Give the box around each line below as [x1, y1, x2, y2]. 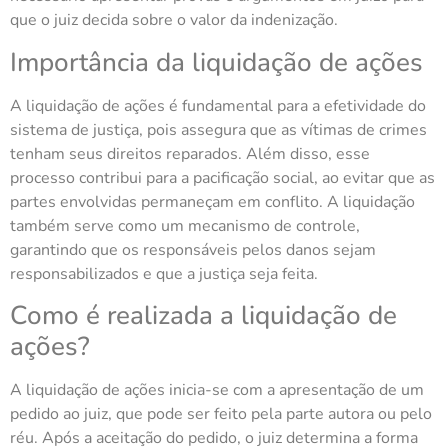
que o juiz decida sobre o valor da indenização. [10, 9, 338, 32]
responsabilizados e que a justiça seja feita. [10, 262, 318, 285]
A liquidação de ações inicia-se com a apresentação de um [10, 379, 424, 402]
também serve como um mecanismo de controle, [10, 214, 360, 237]
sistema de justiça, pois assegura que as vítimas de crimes [10, 118, 427, 141]
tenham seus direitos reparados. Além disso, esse [10, 142, 370, 165]
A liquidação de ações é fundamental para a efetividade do [10, 94, 426, 117]
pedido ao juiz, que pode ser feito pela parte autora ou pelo [10, 403, 432, 426]
